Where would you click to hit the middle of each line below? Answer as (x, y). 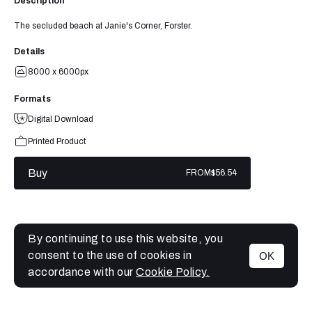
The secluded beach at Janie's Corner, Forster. (103, 25)
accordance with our (82, 272)
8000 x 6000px (58, 71)
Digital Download (61, 119)
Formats (32, 99)
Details (29, 51)
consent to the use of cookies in (110, 255)
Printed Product (57, 141)
